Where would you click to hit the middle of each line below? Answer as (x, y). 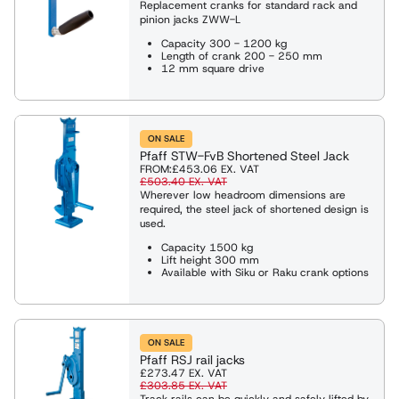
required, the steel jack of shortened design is (254, 209)
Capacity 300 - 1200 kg (224, 43)
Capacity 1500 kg (207, 247)
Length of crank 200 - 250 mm (242, 56)
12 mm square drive (213, 68)
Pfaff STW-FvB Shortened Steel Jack (244, 155)
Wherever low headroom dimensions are (243, 195)
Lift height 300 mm (210, 260)
